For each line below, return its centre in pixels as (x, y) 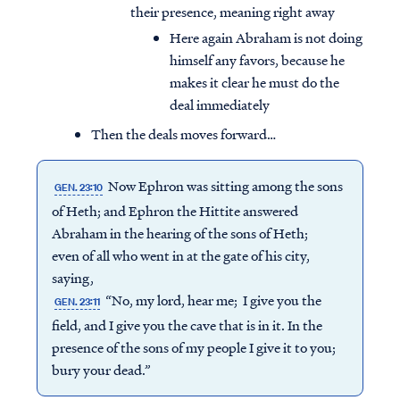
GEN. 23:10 (78, 188)
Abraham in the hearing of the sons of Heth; (179, 233)
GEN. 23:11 (77, 302)
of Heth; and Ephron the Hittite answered (175, 211)
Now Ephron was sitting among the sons (225, 186)
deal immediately (220, 105)
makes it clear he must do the (254, 83)
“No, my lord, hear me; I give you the (212, 300)
